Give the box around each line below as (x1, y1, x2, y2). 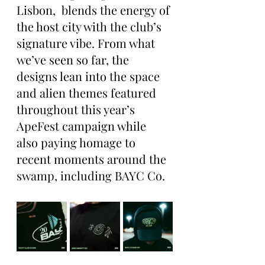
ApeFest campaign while (17, 117, 149, 134)
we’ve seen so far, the (17, 51, 132, 67)
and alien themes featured (17, 84, 159, 101)
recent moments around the (17, 150, 169, 167)
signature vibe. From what (17, 34, 158, 51)
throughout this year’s (17, 101, 138, 117)
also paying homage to (17, 134, 138, 150)
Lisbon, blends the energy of (17, 1, 173, 18)
